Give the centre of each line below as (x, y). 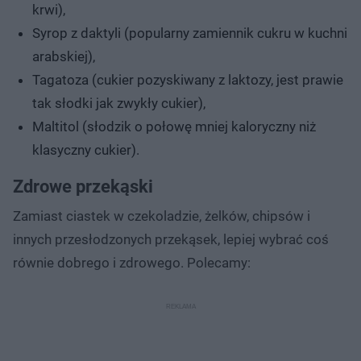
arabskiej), (64, 56)
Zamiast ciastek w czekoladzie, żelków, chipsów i (162, 216)
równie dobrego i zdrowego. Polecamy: (132, 262)
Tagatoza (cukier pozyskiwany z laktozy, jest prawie (188, 79)
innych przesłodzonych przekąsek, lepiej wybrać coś (171, 239)
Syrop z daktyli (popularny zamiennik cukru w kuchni (190, 33)
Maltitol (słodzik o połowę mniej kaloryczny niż (174, 126)
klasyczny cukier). (86, 149)
